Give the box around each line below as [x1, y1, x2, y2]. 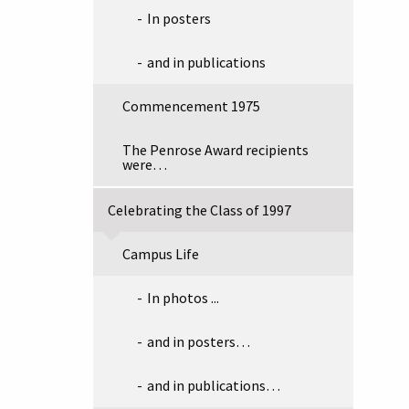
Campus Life [122, 245, 199, 263]
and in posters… [147, 332, 250, 351]
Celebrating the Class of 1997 [108, 201, 291, 219]
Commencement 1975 [122, 97, 260, 115]
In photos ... [147, 288, 219, 307]
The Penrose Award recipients [122, 141, 309, 159]
